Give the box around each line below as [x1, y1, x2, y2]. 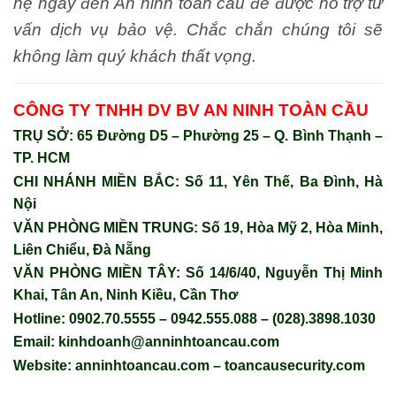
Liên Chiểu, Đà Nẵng [13, 241, 151, 257]
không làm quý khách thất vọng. [13, 46, 256, 65]
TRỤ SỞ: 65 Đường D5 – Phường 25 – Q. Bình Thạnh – [13, 128, 383, 144]
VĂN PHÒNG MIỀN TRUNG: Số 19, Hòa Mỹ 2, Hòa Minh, [13, 219, 383, 235]
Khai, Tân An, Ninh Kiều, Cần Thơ [13, 287, 238, 303]
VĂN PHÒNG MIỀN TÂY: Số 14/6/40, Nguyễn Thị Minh [13, 265, 383, 281]
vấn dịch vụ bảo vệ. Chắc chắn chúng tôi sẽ [13, 19, 383, 39]
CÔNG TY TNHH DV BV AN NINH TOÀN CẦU [13, 100, 369, 119]
